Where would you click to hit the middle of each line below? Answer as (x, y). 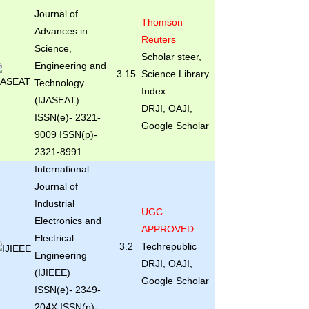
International (61, 169)
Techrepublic (170, 246)
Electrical (54, 238)
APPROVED (167, 229)
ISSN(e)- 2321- (67, 117)
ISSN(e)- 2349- (67, 290)
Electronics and (68, 221)
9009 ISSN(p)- (66, 134)
